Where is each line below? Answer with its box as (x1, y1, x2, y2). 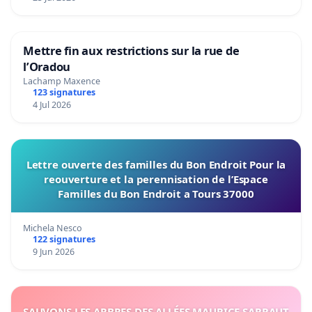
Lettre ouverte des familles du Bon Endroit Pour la (26, 157, 286, 171)
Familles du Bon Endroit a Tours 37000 (58, 186, 254, 201)
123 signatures (32, 86, 95, 98)
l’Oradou (23, 58, 71, 75)
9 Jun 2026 (32, 245, 75, 258)
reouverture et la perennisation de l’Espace (44, 171, 268, 186)
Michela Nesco (23, 221, 82, 234)
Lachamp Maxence (23, 75, 100, 87)
